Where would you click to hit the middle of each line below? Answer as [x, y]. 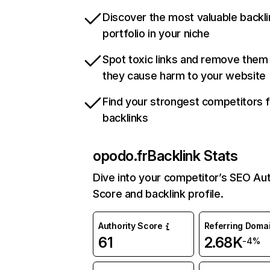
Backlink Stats [193, 156]
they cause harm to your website [184, 76]
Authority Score [130, 226]
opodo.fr [120, 156]
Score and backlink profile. [158, 194]
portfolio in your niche [156, 34]
